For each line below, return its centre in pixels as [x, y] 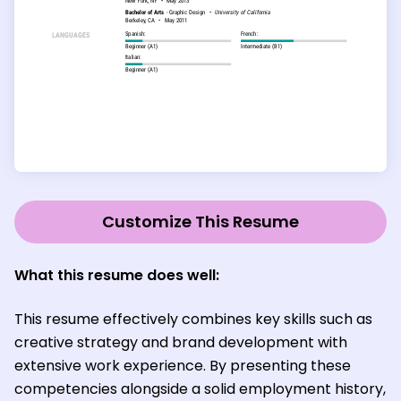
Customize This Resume [200, 221]
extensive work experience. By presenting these [183, 365]
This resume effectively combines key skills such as [193, 319]
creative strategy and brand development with [181, 342]
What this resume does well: [117, 275]
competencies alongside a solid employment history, [200, 388]
